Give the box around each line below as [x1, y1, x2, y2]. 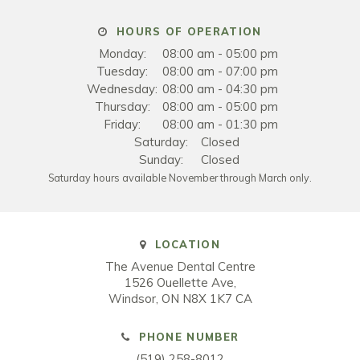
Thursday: [94, 99, 150, 115]
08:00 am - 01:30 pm [162, 117, 278, 133]
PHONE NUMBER [134, 330, 239, 344]
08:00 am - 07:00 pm [162, 63, 278, 80]
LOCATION [150, 238, 220, 252]
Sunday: [138, 152, 183, 168]
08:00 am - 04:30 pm [162, 81, 278, 97]
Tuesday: [96, 63, 148, 80]
